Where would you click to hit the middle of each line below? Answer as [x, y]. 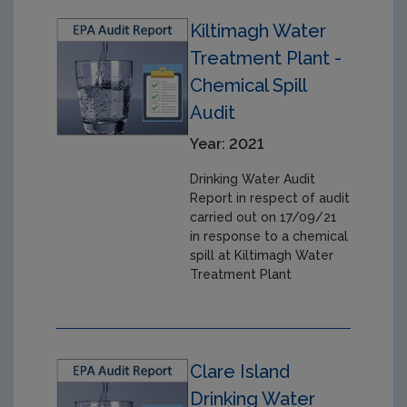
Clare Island [240, 371]
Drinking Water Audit [253, 179]
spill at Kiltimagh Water [262, 255]
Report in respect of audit [270, 198]
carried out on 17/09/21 [264, 217]
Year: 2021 [227, 144]
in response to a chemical [269, 236]
